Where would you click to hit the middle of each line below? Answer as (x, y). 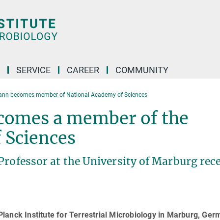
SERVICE (33, 70)
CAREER (83, 70)
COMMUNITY (142, 70)
